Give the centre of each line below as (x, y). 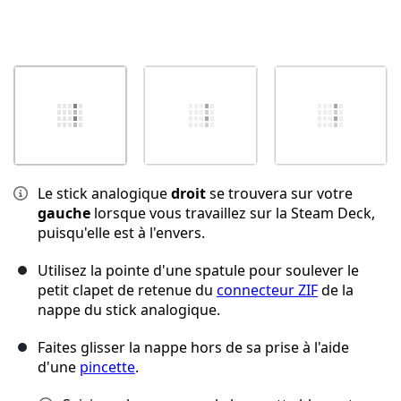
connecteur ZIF (267, 290)
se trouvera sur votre (279, 194)
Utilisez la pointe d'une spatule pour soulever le (198, 271)
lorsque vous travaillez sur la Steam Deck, (233, 213)
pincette (107, 367)
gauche (64, 213)
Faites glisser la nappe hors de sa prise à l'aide (193, 348)
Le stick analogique (104, 194)
